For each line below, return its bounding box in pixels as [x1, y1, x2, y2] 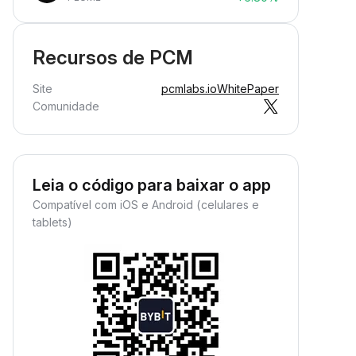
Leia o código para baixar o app [33, 176, 271, 195]
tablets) [33, 215, 72, 229]
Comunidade [33, 99, 99, 113]
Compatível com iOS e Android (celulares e [33, 198, 259, 211]
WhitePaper [217, 82, 279, 95]
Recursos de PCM [33, 46, 193, 69]
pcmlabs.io [161, 82, 217, 95]
